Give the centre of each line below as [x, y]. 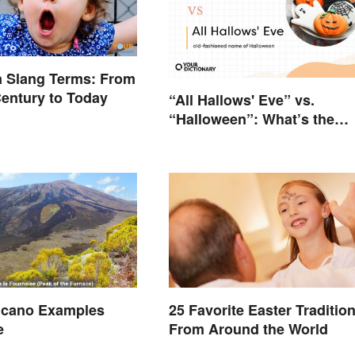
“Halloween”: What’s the [251, 118]
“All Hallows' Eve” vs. [241, 99]
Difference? [207, 137]
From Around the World [248, 328]
